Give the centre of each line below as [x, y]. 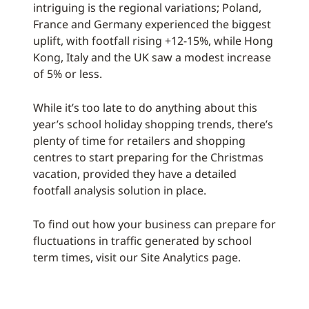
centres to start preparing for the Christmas [148, 158]
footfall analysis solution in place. [120, 191]
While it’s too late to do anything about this [145, 108]
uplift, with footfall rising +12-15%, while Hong [153, 41]
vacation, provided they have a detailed [135, 174]
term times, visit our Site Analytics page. [137, 258]
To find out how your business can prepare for [154, 225]
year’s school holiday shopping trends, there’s [153, 124]
